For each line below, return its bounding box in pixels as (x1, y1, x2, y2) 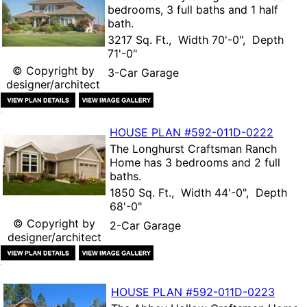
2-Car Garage (110, 218, 181, 232)
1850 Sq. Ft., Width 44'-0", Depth (110, 185, 287, 199)
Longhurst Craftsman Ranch (132, 141, 277, 156)
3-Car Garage (108, 65, 179, 79)
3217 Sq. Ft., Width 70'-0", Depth (108, 32, 284, 47)
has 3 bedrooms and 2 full (140, 155, 280, 169)
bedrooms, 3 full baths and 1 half (108, 2, 278, 16)
